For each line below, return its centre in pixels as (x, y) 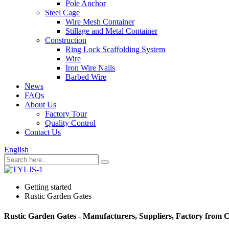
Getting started (48, 187)
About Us (40, 105)
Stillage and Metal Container (111, 31)
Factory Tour (66, 114)
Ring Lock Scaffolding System (115, 49)
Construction (66, 40)
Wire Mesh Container (100, 22)
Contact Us (43, 132)
